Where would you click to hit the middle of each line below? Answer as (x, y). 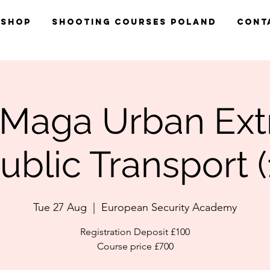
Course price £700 (135, 246)
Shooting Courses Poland (134, 22)
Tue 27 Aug (60, 208)
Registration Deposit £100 (135, 232)
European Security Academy (169, 208)
